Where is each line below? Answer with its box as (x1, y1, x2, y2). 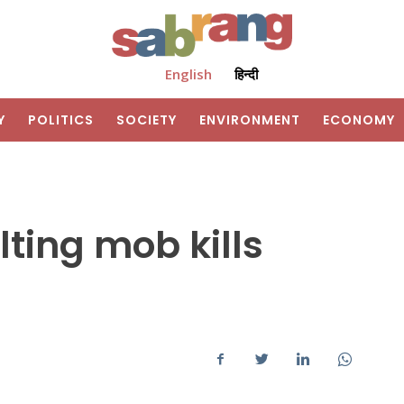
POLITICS (28, 111, 94, 130)
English (164, 65, 212, 84)
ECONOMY (323, 111, 395, 130)
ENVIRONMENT (199, 111, 300, 130)
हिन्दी (234, 65, 258, 84)
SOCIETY (116, 111, 177, 130)
